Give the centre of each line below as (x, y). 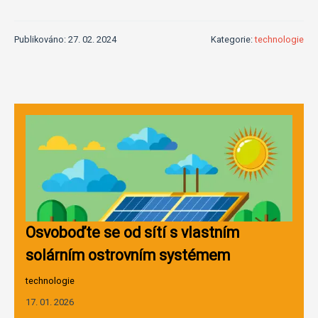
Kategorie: (233, 39)
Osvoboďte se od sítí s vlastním (132, 232)
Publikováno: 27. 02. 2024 (65, 39)
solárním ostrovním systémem (128, 255)
